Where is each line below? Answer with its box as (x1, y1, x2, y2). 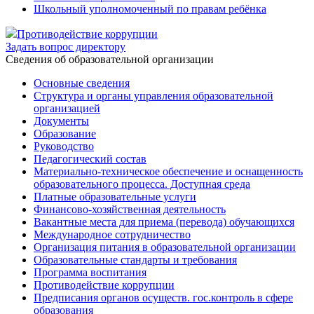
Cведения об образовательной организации (6, 53, 214, 65)
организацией (34, 102, 100, 114)
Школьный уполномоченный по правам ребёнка (34, 3, 266, 15)
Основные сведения (34, 77, 130, 89)
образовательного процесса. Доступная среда (34, 178, 250, 190)
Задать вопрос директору (6, 41, 125, 53)
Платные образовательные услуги (34, 191, 196, 203)
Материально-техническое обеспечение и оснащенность (34, 165, 303, 177)
